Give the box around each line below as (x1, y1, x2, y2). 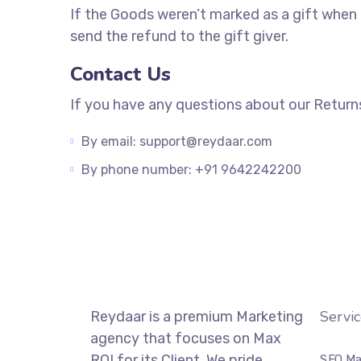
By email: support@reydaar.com (81, 134, 272, 149)
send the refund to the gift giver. (70, 27, 288, 45)
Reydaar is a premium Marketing (90, 308, 303, 326)
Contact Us (70, 61, 171, 87)
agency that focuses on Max (90, 330, 281, 347)
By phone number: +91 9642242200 (81, 162, 301, 177)
